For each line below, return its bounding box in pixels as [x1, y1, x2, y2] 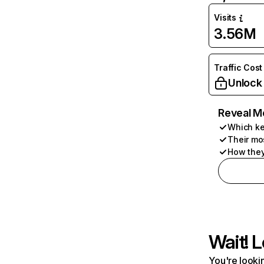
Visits [214, 12, 236, 22]
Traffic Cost [214, 62, 263, 72]
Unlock [228, 77, 262, 89]
